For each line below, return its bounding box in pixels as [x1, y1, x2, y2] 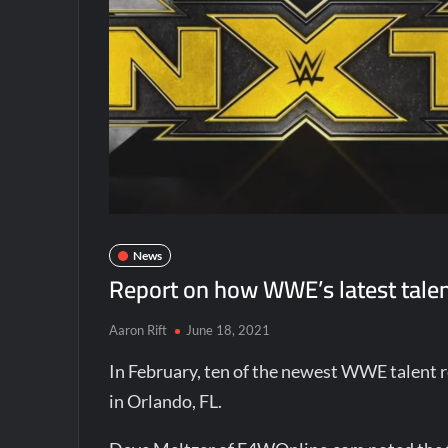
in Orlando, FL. [109, 390, 223, 412]
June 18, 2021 [186, 322, 271, 338]
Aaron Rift [109, 322, 168, 338]
